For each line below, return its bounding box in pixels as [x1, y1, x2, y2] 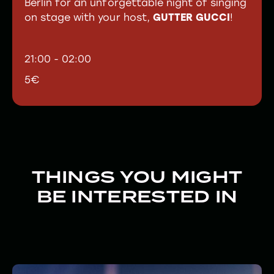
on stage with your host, [24, 11, 153, 23]
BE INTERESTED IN [36, 183, 238, 209]
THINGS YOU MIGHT [31, 164, 243, 189]
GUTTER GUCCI [152, 11, 231, 23]
